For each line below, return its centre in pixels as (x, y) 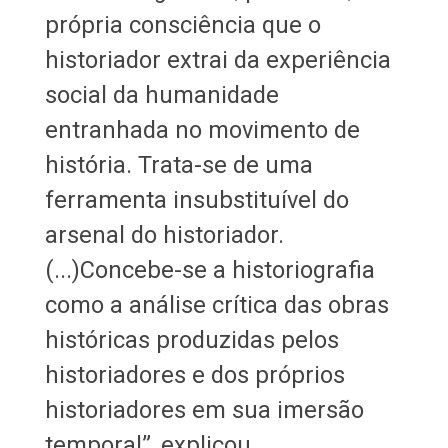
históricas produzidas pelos (191, 339)
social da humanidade (161, 94)
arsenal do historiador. (164, 234)
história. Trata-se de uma (178, 164)
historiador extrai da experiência (217, 59)
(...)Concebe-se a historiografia (209, 269)
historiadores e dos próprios (194, 374)
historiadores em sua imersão (204, 409)
